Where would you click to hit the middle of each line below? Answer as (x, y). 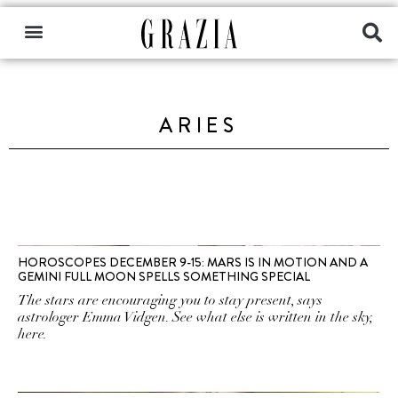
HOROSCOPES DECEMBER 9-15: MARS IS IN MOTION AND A (193, 262)
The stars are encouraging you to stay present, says (170, 300)
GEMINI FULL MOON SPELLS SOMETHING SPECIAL (164, 276)
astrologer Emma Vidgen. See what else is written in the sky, (195, 317)
